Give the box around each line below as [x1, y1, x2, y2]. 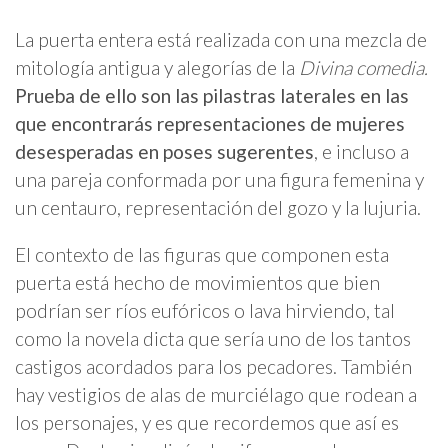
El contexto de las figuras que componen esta [15, 242, 389, 266]
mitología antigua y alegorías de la [15, 55, 299, 79]
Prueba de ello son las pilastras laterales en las [15, 83, 409, 107]
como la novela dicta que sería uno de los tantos [15, 326, 411, 350]
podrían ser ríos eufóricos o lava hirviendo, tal [15, 298, 395, 322]
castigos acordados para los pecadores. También [15, 354, 412, 378]
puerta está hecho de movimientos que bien [15, 270, 380, 294]
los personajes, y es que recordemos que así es [15, 410, 399, 434]
